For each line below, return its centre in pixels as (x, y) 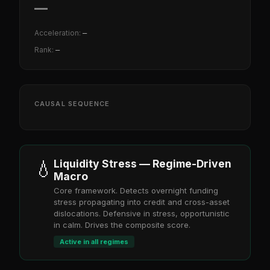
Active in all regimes (94, 242)
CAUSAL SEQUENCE (72, 104)
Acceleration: (58, 33)
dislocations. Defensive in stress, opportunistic (142, 213)
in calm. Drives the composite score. (122, 225)
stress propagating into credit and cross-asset (142, 202)
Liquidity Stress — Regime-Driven (143, 164)
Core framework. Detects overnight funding (136, 190)
